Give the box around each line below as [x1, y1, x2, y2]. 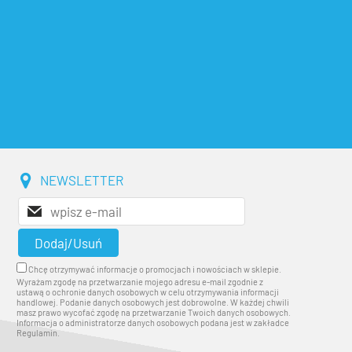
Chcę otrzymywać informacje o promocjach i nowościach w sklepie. [27, 263, 281, 274]
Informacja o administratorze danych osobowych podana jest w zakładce [16, 317, 289, 328]
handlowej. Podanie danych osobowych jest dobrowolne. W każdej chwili [16, 296, 289, 307]
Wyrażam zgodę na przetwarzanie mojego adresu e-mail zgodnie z [16, 276, 263, 287]
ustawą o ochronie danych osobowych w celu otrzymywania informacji [16, 286, 279, 297]
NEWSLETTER [39, 171, 123, 188]
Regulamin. [16, 327, 60, 338]
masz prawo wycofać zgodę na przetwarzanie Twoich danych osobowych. [16, 306, 291, 317]
